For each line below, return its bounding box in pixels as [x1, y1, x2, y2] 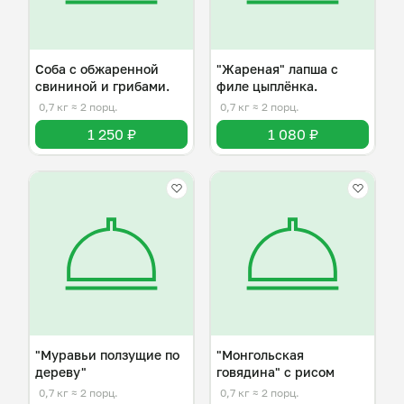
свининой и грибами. [35, 78, 170, 94]
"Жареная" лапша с [216, 61, 338, 77]
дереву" [35, 364, 87, 380]
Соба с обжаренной [35, 61, 159, 77]
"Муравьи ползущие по [35, 347, 179, 363]
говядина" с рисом [216, 364, 335, 380]
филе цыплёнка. [216, 78, 317, 94]
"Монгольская [216, 347, 304, 363]
